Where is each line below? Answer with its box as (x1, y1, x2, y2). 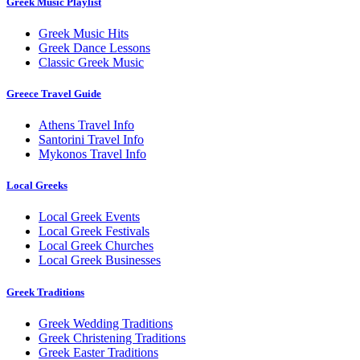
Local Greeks (6, 179, 67, 192)
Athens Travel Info (39, 118, 134, 133)
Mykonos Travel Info (39, 147, 146, 162)
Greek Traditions (6, 285, 84, 298)
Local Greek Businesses (39, 253, 161, 268)
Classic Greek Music (39, 55, 144, 69)
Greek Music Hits (39, 26, 129, 40)
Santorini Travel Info (39, 133, 144, 147)
